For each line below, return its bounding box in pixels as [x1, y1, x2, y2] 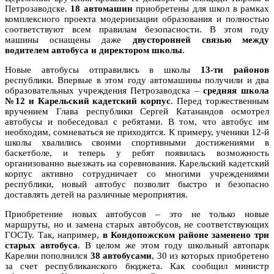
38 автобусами [90, 250, 152, 261]
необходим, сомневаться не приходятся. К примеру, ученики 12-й [5, 127, 269, 137]
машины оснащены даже [5, 34, 133, 45]
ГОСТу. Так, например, [5, 229, 103, 240]
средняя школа [199, 85, 270, 95]
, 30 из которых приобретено [152, 250, 270, 261]
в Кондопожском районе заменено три [102, 229, 270, 240]
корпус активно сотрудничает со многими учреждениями [5, 168, 269, 179]
